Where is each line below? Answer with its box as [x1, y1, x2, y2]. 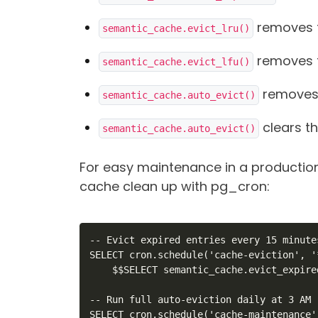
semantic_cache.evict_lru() [102, 22, 250, 34]
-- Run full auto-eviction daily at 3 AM [89, 294, 312, 306]
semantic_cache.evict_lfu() [102, 55, 250, 67]
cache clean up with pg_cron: [79, 177, 270, 195]
